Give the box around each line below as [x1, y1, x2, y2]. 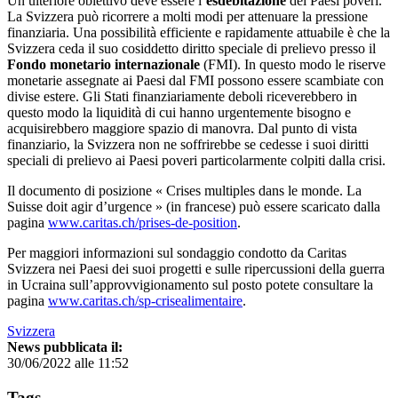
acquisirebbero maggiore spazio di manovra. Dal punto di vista [7, 121, 357, 137]
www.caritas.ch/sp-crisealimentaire [48, 293, 243, 309]
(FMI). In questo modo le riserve [200, 57, 386, 73]
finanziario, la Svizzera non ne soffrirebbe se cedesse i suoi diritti [7, 137, 369, 153]
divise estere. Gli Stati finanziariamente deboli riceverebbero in [7, 89, 357, 105]
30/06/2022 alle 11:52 [7, 355, 129, 371]
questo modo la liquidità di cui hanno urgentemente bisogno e [7, 105, 351, 121]
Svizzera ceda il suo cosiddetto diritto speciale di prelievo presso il [7, 41, 376, 57]
